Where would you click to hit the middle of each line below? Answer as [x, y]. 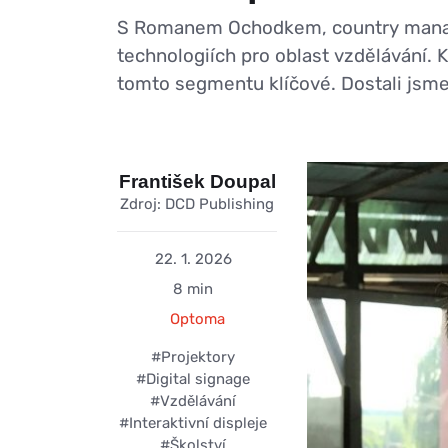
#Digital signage [193, 379]
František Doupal [197, 182]
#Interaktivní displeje [193, 423]
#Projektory [193, 357]
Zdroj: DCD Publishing [197, 204]
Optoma [197, 319]
